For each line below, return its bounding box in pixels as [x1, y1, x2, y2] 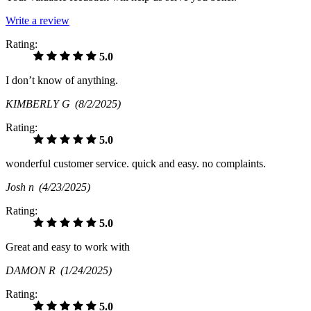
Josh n [6, 181, 39, 194]
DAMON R [6, 264, 60, 277]
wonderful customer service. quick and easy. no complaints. [6, 158, 266, 170]
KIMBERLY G [6, 98, 75, 110]
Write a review [6, 15, 69, 27]
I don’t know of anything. [6, 74, 118, 87]
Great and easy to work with [6, 241, 130, 253]
